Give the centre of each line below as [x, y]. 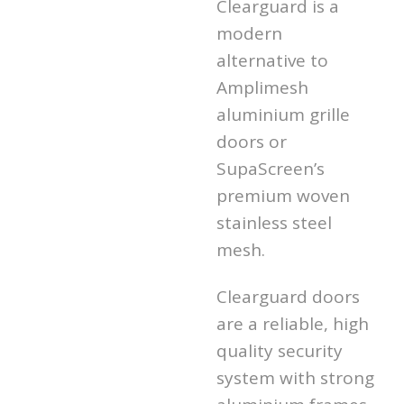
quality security [280, 350]
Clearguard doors [288, 296]
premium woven [283, 195]
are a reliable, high [293, 323]
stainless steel [274, 222]
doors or [252, 141]
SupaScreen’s [271, 168]
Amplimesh [262, 87]
